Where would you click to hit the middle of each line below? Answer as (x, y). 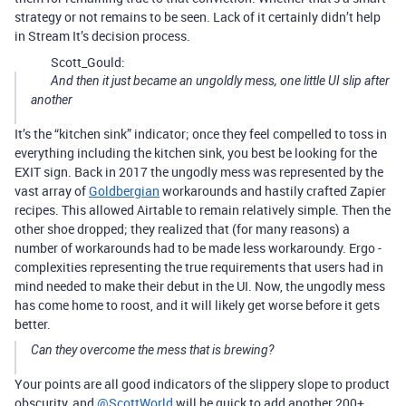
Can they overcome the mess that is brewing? (152, 350)
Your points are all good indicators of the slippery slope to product (202, 384)
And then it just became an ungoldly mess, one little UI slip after (220, 81)
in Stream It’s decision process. (102, 36)
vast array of (52, 191)
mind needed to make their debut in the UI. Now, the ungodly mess (200, 286)
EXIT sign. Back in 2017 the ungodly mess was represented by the (199, 172)
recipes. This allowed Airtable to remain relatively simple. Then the (203, 210)
